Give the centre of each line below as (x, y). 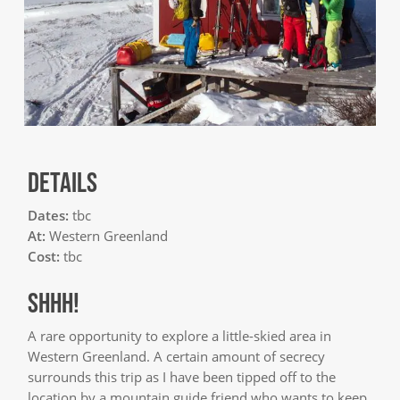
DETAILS (63, 181)
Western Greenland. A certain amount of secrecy (177, 357)
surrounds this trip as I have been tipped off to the (182, 377)
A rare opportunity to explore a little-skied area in (180, 336)
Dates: (50, 215)
